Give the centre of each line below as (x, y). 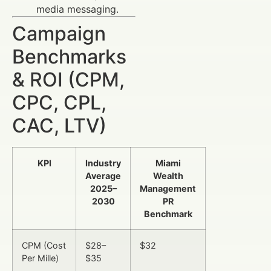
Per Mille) (40, 258)
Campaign (59, 33)
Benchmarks (69, 56)
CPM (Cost (44, 245)
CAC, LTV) (59, 125)
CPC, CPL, (59, 102)
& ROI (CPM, (68, 79)
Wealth (168, 175)
